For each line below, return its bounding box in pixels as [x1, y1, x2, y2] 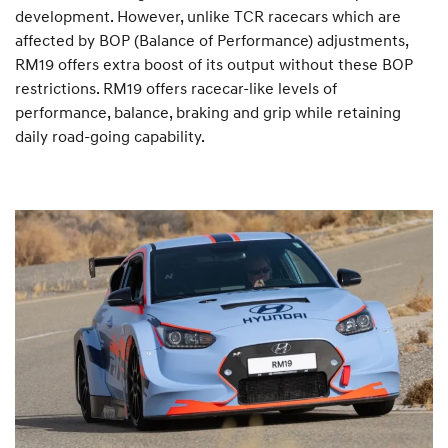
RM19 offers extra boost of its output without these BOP [15, 53, 413, 74]
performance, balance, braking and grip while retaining [15, 101, 401, 122]
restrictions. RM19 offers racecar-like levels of [15, 77, 337, 98]
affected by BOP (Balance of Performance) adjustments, [15, 29, 408, 50]
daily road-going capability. [15, 125, 205, 146]
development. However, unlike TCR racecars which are [15, 5, 401, 26]
